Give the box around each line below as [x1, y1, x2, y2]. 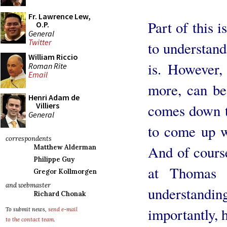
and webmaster [6, 181, 51, 190]
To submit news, [6, 206, 48, 213]
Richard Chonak [33, 190, 86, 198]
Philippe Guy [33, 155, 74, 164]
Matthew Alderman [33, 143, 96, 152]
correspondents [6, 134, 52, 143]
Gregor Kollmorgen [33, 167, 97, 176]
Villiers [36, 100, 59, 110]
